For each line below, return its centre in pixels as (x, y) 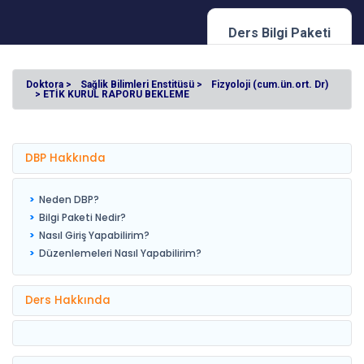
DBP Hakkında (65, 158)
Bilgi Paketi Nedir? (82, 217)
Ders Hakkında (68, 300)
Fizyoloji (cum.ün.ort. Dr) (269, 84)
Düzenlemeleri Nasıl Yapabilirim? (120, 253)
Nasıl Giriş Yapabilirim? (94, 235)
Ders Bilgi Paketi (279, 33)
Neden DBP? (69, 199)
